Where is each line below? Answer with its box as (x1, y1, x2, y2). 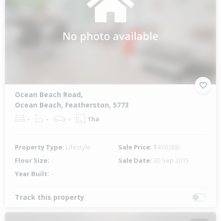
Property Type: (15, 143, 66, 152)
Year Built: (15, 169, 51, 179)
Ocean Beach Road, (15, 90, 83, 100)
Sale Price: (118, 143, 153, 152)
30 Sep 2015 (153, 156, 189, 165)
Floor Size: (15, 156, 51, 165)
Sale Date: (118, 156, 153, 165)
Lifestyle (66, 143, 91, 152)
